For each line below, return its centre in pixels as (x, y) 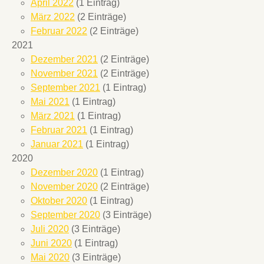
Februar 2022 (59, 31)
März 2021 (53, 115)
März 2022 (53, 16)
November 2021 (64, 73)
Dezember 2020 (64, 172)
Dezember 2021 (64, 59)
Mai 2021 (50, 101)
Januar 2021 (57, 144)
